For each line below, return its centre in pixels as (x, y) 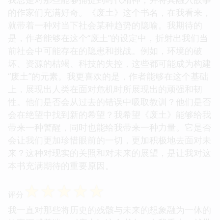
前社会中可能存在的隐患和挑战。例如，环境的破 (105, 50)
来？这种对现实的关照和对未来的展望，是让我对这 (110, 152)
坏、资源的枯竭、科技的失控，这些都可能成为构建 (110, 63)
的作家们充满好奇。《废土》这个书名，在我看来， (110, 12)
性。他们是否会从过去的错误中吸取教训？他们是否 (110, 101)
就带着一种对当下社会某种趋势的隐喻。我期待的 (105, 25)
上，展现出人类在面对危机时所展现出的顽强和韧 (105, 89)
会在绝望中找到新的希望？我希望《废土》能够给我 (110, 114)
